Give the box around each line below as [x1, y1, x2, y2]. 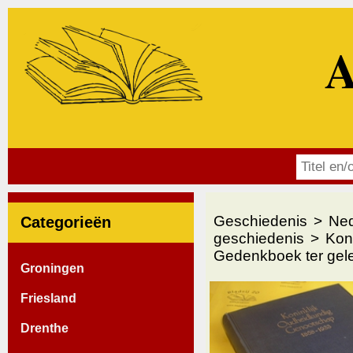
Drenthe [20, 321, 69, 335]
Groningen [20, 261, 84, 275]
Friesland [20, 291, 76, 305]
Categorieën [20, 214, 111, 232]
